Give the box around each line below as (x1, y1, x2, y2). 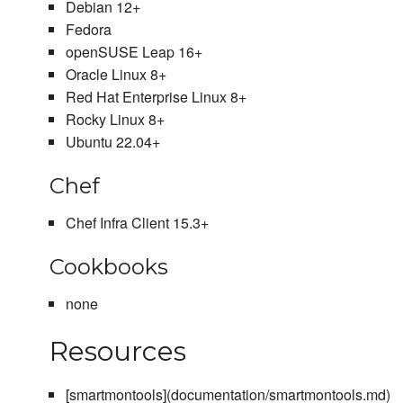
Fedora (65, 19, 112, 40)
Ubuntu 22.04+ (65, 131, 160, 153)
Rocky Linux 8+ (65, 109, 165, 130)
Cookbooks (49, 254, 168, 281)
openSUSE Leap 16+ (65, 41, 202, 63)
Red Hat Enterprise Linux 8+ (65, 86, 246, 108)
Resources (49, 335, 186, 369)
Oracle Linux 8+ (65, 64, 166, 85)
